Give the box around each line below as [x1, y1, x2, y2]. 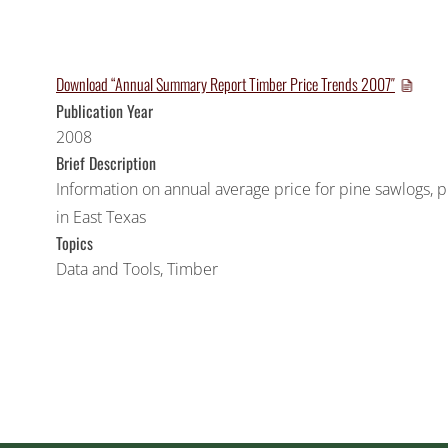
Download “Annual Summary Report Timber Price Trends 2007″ [56, 72, 395, 96]
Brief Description [56, 151, 156, 175]
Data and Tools [56, 258, 160, 280]
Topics [56, 231, 93, 255]
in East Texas [56, 206, 146, 228]
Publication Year [56, 99, 153, 123]
